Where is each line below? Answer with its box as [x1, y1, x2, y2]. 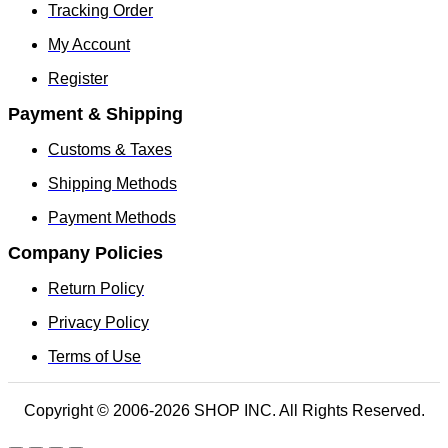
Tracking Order [48, 2, 153, 20]
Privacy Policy [48, 314, 149, 332]
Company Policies [8, 243, 163, 264]
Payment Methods [48, 209, 176, 227]
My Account [48, 36, 130, 54]
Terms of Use [48, 348, 141, 366]
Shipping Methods [48, 175, 177, 193]
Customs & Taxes [48, 141, 172, 159]
